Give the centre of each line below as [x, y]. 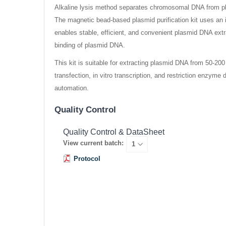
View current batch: [93, 143]
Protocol [87, 159]
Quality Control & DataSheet [114, 132]
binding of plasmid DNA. [90, 45]
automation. [72, 88]
